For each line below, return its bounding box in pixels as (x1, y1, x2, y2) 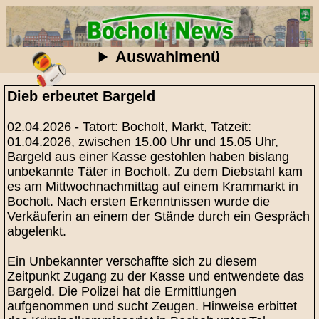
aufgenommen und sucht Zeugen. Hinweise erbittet (7, 298, 298, 313)
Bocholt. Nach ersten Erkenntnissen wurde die (7, 194, 271, 209)
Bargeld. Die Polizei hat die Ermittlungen (7, 283, 237, 298)
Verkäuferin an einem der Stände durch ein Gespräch (7, 209, 310, 224)
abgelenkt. (7, 224, 67, 239)
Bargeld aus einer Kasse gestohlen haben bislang (7, 149, 290, 164)
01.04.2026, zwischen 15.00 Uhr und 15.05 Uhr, (7, 134, 279, 149)
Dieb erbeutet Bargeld (7, 88, 156, 104)
